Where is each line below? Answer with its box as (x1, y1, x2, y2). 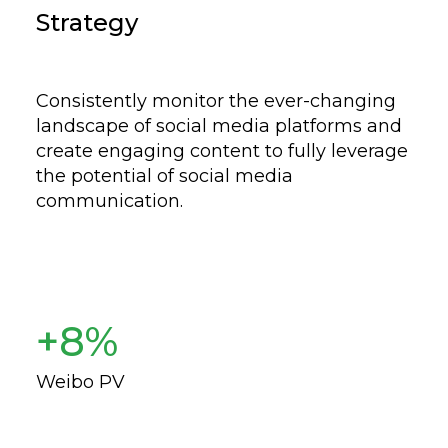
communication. (36, 190, 184, 212)
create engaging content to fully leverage (36, 140, 409, 162)
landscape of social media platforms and (36, 115, 403, 137)
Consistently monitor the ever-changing (36, 90, 397, 112)
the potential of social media (36, 165, 294, 187)
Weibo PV (36, 371, 126, 393)
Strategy (36, 8, 139, 37)
